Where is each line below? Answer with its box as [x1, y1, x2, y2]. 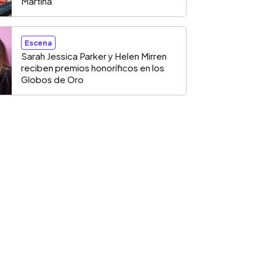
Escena [25, 38, 52, 47]
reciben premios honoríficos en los [21, 62, 164, 73]
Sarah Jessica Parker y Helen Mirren [21, 50, 167, 61]
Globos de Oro [21, 74, 84, 85]
